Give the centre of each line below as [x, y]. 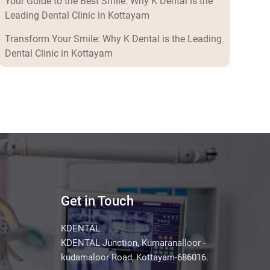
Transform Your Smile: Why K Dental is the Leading [113, 39]
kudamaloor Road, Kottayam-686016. [135, 258]
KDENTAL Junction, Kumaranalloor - [133, 243]
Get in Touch [97, 201]
